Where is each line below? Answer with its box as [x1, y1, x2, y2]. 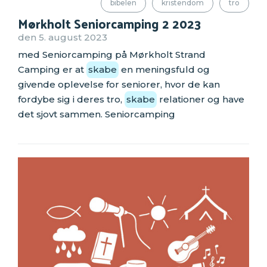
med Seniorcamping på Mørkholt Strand [18, 49, 206, 61]
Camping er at [18, 64, 86, 76]
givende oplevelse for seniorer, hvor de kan [18, 79, 220, 91]
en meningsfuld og [119, 64, 210, 76]
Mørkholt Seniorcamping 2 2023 [18, 11, 201, 35]
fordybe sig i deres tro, [18, 94, 125, 105]
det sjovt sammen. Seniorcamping [18, 108, 175, 120]
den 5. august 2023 [18, 31, 107, 43]
